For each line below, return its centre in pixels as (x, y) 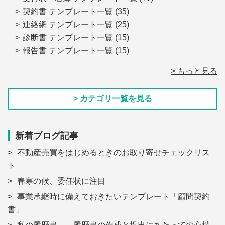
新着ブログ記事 (47, 136)
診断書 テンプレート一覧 (68, 38)
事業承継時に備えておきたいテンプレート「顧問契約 (114, 197)
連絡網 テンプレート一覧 (68, 25)
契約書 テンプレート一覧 (68, 12)
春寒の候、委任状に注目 (61, 181)
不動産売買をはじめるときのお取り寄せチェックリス (114, 153)
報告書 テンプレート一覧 (68, 51)
